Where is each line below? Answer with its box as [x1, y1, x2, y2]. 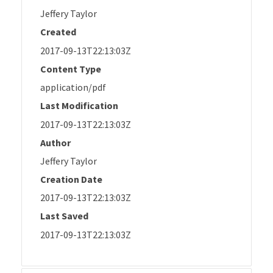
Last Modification [40, 99, 118, 112]
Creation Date [40, 172, 102, 185]
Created [40, 26, 76, 38]
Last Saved [40, 210, 88, 222]
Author [40, 136, 71, 149]
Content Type [40, 62, 101, 75]
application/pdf [40, 81, 106, 94]
